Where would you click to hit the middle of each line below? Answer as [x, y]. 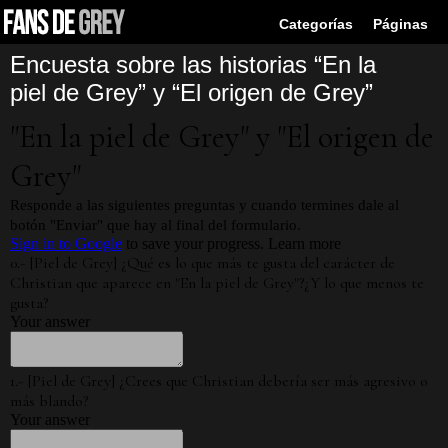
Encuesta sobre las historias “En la [193, 64]
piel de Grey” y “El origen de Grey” [191, 92]
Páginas [400, 24]
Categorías [316, 24]
